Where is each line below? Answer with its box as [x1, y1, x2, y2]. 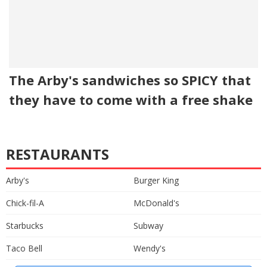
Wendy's [133, 242, 166, 254]
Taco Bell [6, 242, 42, 254]
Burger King [133, 174, 179, 186]
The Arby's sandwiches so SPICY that [9, 70, 251, 89]
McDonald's [133, 197, 179, 209]
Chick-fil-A [6, 197, 44, 209]
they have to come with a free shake [9, 90, 253, 108]
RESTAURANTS [6, 144, 109, 164]
